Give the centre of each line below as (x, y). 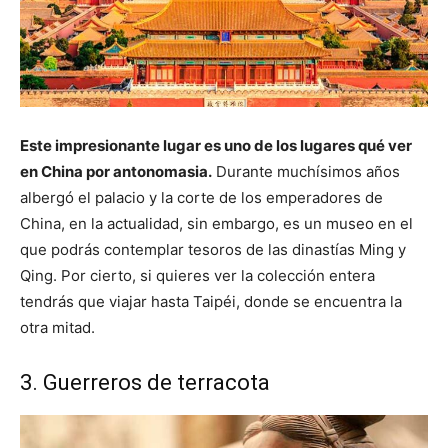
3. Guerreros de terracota (145, 382)
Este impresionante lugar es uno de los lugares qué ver (216, 145)
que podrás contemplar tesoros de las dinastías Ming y (213, 249)
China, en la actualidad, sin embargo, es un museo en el (216, 223)
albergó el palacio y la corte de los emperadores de (201, 197)
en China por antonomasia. (116, 171)
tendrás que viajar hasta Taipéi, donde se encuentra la (211, 301)
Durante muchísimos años (306, 171)
